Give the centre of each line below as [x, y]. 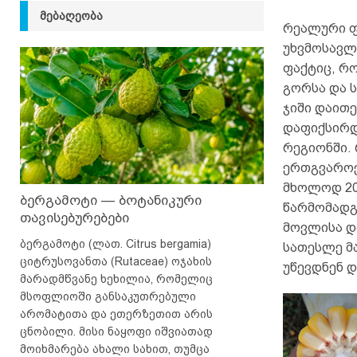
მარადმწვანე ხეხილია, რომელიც [116, 279]
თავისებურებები [75, 218]
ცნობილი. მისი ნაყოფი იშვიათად [116, 331]
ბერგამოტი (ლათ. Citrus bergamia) [116, 243]
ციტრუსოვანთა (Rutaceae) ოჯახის [116, 261]
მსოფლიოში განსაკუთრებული [108, 296]
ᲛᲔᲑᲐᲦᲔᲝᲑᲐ [71, 16]
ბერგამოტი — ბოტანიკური [111, 200]
